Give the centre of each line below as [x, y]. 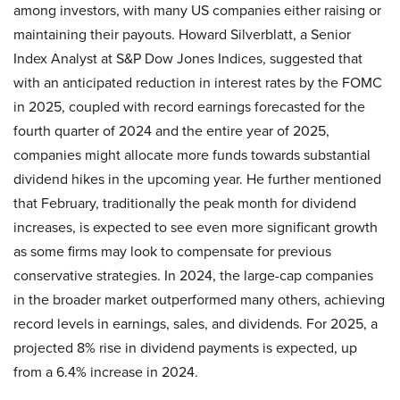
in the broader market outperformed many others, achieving [199, 300]
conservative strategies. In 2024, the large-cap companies [193, 275]
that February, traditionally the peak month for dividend [185, 203]
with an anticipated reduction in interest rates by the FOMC [198, 83]
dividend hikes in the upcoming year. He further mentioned [197, 179]
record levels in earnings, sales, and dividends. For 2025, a [196, 324]
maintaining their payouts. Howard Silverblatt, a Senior [182, 34]
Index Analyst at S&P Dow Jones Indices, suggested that [188, 58]
